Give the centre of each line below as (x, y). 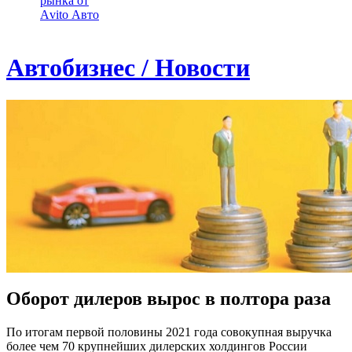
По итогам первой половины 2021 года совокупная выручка (169, 332)
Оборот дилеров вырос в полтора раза (169, 298)
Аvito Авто (70, 15)
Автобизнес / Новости (128, 68)
